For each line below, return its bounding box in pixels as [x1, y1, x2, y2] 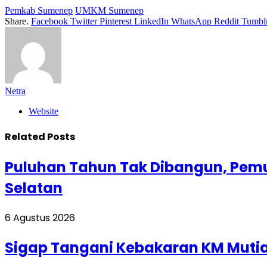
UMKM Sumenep [75, 5, 144, 15]
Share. [5, 15, 29, 26]
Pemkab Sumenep [5, 5, 73, 15]
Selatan [5, 178, 63, 198]
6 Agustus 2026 [5, 211, 75, 225]
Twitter [70, 15, 97, 26]
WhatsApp [171, 15, 212, 26]
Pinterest [100, 15, 132, 26]
